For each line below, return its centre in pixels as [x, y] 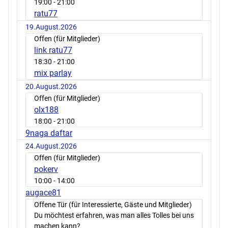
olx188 [46, 110]
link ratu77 [53, 50]
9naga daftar [49, 133]
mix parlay [53, 73]
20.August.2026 [51, 87]
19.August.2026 [51, 27]
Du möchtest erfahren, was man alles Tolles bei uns [114, 216]
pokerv [46, 169]
